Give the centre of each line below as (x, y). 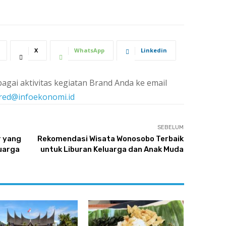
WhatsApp (89, 50)
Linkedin (154, 50)
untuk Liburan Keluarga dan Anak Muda (112, 150)
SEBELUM (171, 128)
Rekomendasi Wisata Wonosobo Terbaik (111, 139)
